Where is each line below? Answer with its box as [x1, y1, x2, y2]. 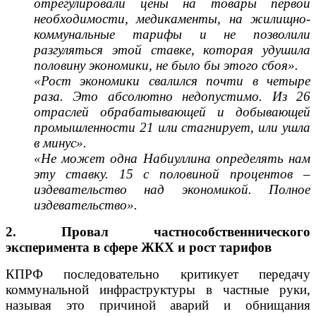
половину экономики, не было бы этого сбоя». [34, 57, 298, 73]
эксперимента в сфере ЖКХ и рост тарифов [6, 239, 272, 255]
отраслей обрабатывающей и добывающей [34, 104, 310, 119]
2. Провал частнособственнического [6, 224, 310, 239]
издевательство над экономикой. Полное [34, 181, 310, 197]
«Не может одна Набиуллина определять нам [34, 150, 310, 166]
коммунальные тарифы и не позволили [34, 26, 310, 42]
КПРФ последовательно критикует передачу [6, 266, 310, 281]
